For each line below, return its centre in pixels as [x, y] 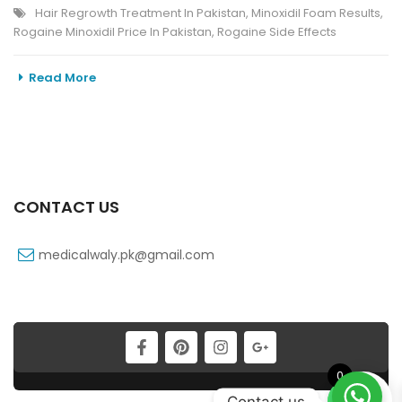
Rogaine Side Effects [277, 32]
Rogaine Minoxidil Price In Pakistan [113, 32]
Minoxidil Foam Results [316, 13]
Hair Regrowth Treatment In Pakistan [140, 13]
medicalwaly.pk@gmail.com [127, 255]
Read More [62, 78]
